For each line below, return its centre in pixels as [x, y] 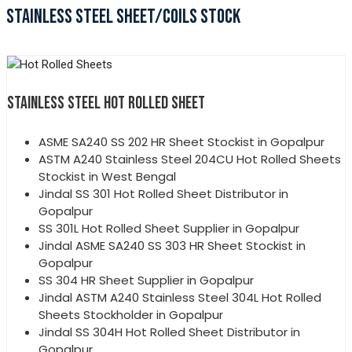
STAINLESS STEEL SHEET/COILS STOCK [123, 16]
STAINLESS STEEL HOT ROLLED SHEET [106, 103]
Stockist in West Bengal [107, 176]
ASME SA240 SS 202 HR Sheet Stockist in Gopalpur [181, 141]
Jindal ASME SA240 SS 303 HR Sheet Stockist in [172, 245]
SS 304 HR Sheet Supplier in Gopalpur [146, 280]
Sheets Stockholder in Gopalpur [131, 314]
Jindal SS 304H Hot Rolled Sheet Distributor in [169, 332]
